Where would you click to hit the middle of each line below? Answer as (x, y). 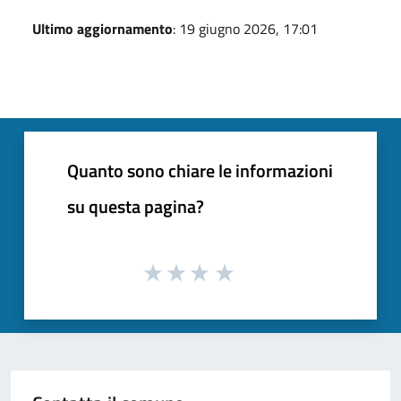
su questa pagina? (136, 206)
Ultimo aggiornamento (102, 28)
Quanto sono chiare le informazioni (200, 170)
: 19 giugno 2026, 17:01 (245, 28)
